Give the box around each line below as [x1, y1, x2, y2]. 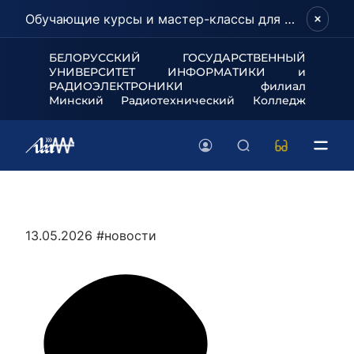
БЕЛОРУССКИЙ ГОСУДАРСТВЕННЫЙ [48, 51, 306, 65]
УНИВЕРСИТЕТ [48, 65, 168, 79]
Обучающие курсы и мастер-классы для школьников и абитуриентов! [284, 11, 295, 27]
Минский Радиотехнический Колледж [48, 93, 306, 107]
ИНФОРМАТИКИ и [167, 65, 306, 79]
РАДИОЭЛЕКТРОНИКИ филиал [48, 79, 306, 93]
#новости [96, 228, 156, 243]
